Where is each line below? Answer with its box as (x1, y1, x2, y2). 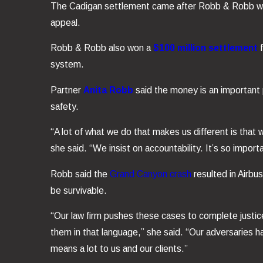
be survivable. (50, 185, 107, 195)
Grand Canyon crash (109, 168, 191, 179)
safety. (50, 101, 79, 112)
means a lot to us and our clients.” (50, 244, 188, 254)
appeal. (50, 17, 80, 28)
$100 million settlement (153, 43, 258, 53)
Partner (50, 85, 83, 95)
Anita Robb (83, 85, 133, 95)
